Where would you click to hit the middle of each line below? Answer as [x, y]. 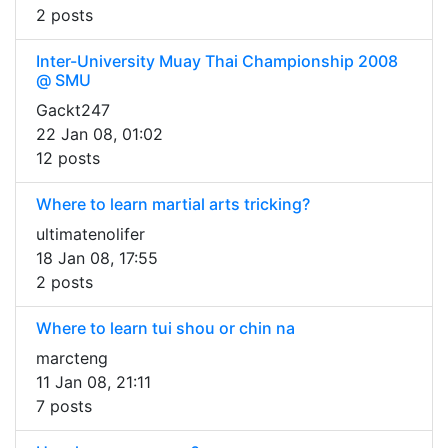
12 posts [68, 158]
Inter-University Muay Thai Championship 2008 [217, 61]
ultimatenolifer [90, 234]
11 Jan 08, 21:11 [93, 382]
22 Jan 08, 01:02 [99, 134]
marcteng [72, 358]
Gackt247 [73, 110]
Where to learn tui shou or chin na [165, 328]
